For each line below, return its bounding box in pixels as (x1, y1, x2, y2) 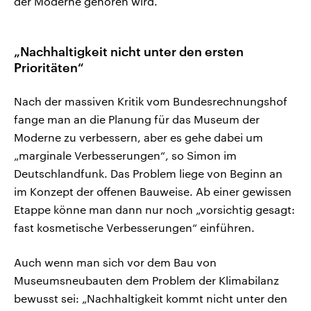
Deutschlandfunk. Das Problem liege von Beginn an (14, 167, 283, 180)
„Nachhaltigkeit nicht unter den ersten (14, 44, 244, 60)
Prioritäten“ (14, 60, 84, 76)
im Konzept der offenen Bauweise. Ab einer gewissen (14, 185, 292, 199)
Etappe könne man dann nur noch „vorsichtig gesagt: (14, 203, 295, 217)
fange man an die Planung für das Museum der (14, 112, 260, 126)
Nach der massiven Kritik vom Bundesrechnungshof (14, 94, 287, 108)
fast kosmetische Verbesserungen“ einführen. (14, 221, 255, 235)
